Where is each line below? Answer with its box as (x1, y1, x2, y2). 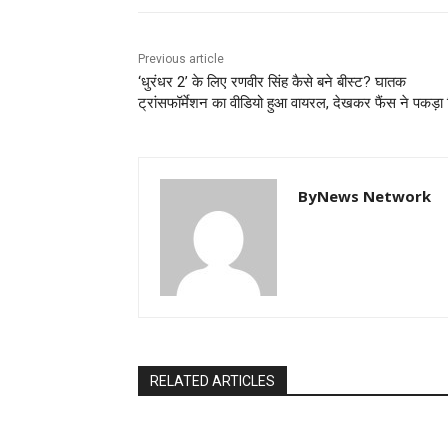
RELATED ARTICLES (150, 373, 275, 390)
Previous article (138, 52, 224, 67)
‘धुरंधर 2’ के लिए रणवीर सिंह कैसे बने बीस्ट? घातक (138, 73, 406, 92)
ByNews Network (298, 186, 431, 207)
